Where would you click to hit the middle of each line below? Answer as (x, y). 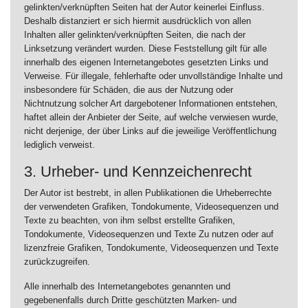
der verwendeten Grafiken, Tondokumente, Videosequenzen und (151, 207)
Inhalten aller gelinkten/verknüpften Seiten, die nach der (135, 35)
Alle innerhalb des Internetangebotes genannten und (127, 286)
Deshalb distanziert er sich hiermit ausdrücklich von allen (137, 21)
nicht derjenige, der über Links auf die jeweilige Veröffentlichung (150, 131)
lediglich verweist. (59, 145)
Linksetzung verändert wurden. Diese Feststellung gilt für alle (145, 48)
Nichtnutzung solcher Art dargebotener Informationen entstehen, (151, 103)
